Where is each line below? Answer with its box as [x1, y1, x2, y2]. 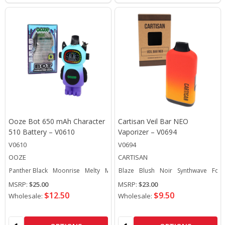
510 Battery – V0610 [9, 127, 75, 137]
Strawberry [130, 166, 161, 175]
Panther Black [9, 166, 48, 175]
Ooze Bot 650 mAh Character [9, 116, 105, 126]
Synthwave [177, 166, 207, 175]
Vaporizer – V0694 [118, 127, 177, 137]
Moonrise [53, 166, 80, 175]
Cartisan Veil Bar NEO [118, 116, 188, 126]
